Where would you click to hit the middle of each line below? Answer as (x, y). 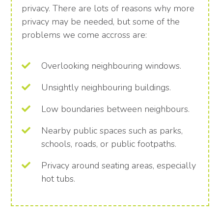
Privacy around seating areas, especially (119, 166)
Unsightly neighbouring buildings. (106, 88)
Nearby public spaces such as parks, (112, 131)
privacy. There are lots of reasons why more (108, 9)
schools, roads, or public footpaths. (109, 144)
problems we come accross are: (84, 35)
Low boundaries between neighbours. (116, 109)
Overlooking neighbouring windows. (111, 66)
